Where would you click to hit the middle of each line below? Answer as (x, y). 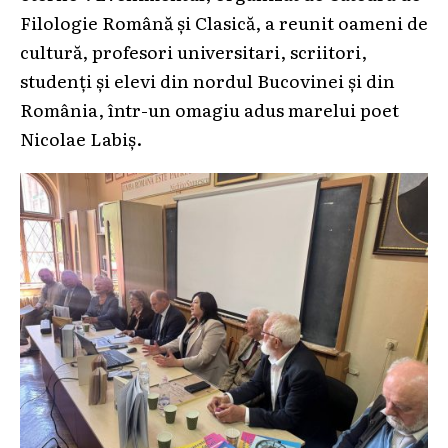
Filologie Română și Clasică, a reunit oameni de (224, 22)
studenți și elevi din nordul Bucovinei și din (207, 80)
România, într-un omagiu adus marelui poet (209, 109)
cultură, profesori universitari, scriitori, (193, 51)
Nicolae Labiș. (81, 138)
